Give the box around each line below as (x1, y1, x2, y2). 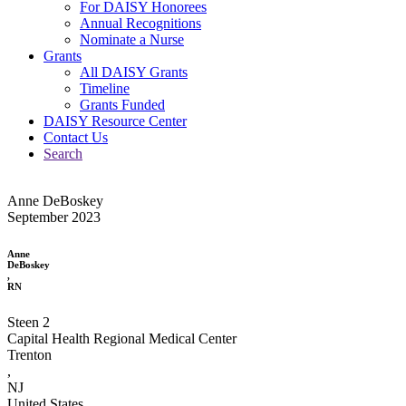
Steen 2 (7, 314, 50, 330)
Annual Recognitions (80, 14, 201, 31)
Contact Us (43, 129, 108, 145)
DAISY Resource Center (43, 112, 187, 129)
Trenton (7, 346, 52, 362)
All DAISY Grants (80, 63, 188, 80)
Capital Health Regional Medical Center (7, 330, 237, 346)
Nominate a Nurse (80, 31, 184, 47)
